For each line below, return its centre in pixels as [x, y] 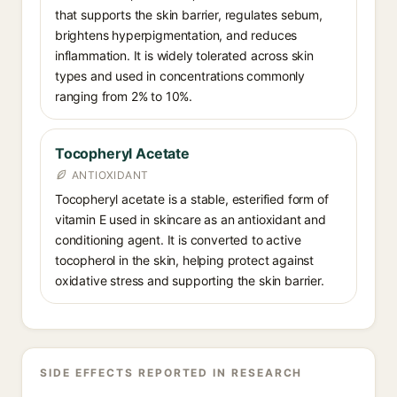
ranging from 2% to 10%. [124, 96]
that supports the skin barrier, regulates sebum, [189, 15]
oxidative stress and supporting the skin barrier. [190, 280]
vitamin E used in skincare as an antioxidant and [191, 219]
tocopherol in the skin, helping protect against [185, 260]
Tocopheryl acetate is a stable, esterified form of [192, 199]
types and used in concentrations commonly [180, 76]
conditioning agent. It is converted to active [178, 240]
